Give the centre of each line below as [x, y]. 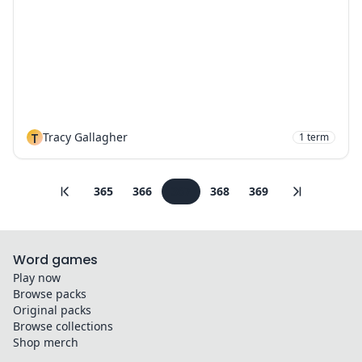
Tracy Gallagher [85, 137]
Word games [55, 260]
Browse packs [50, 294]
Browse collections [63, 326]
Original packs [52, 310]
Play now [37, 278]
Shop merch [46, 342]
